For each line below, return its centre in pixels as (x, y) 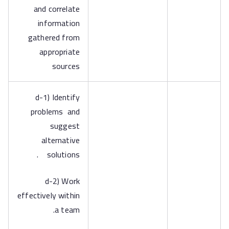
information (59, 23)
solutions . (63, 154)
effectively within (49, 195)
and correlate (56, 9)
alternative (61, 140)
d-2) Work (62, 181)
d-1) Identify (57, 97)
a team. (67, 210)
